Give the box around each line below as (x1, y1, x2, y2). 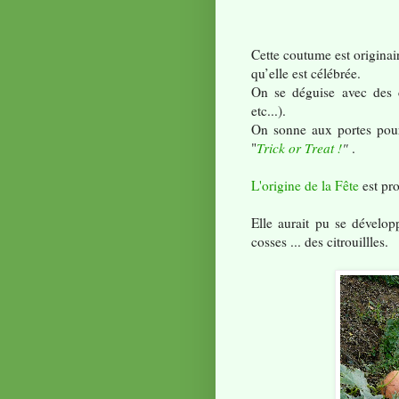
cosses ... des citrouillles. (251, 232, 388, 251)
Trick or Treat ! (256, 139, 342, 158)
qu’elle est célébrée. (251, 64, 361, 83)
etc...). (251, 102, 286, 120)
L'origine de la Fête (251, 176, 359, 195)
